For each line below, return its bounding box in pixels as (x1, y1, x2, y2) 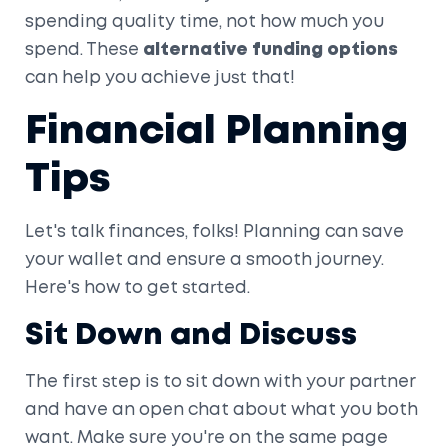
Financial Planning (25, 113, 408, 150)
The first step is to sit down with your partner (25, 374, 416, 390)
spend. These (25, 42, 143, 58)
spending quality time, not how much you (25, 14, 384, 30)
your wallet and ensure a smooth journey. (25, 252, 384, 268)
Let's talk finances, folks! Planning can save (25, 224, 404, 240)
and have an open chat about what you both (25, 402, 418, 418)
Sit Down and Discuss (25, 321, 357, 349)
